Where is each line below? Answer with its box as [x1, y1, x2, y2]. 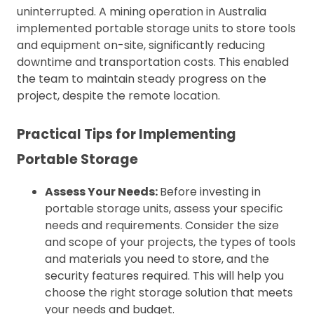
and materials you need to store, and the [45, 250, 269, 267]
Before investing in [160, 183, 261, 200]
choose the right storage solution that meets [45, 284, 293, 301]
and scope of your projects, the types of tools [45, 233, 296, 250]
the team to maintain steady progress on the [17, 70, 266, 87]
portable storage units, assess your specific [45, 200, 283, 217]
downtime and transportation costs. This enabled [17, 53, 289, 70]
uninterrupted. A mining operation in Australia [17, 3, 266, 20]
